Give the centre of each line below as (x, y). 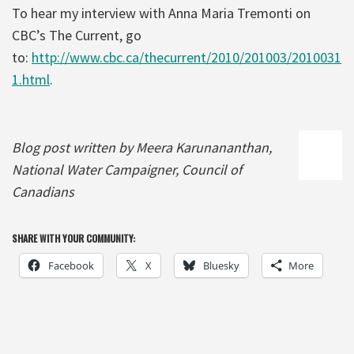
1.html (31, 79)
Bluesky (221, 265)
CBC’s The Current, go (77, 35)
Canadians (43, 191)
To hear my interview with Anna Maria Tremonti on (161, 13)
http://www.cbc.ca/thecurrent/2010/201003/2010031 (186, 57)
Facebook (71, 265)
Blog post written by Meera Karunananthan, (142, 147)
